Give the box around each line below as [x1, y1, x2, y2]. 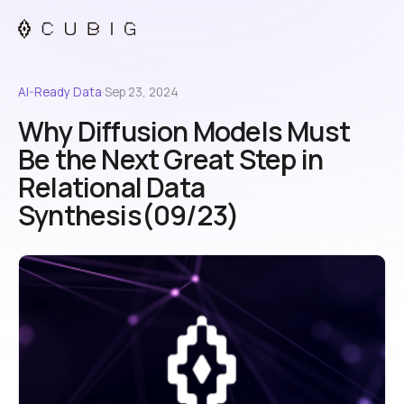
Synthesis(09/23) [18, 197, 240, 234]
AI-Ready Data [18, 84, 102, 100]
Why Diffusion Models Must [18, 113, 351, 150]
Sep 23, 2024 [105, 84, 179, 100]
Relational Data [18, 169, 205, 206]
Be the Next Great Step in [18, 141, 324, 178]
